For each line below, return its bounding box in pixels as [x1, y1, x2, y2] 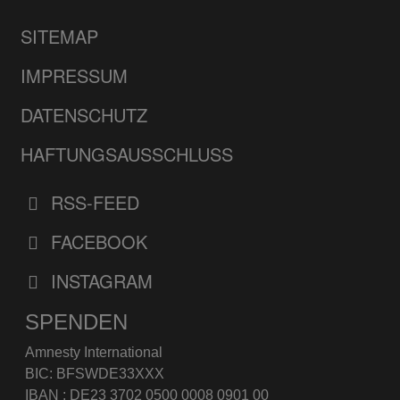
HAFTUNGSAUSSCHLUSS [21, 141, 234, 167]
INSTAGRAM [46, 268, 154, 294]
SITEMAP [21, 23, 99, 49]
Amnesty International [25, 345, 163, 360]
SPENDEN [25, 310, 129, 334]
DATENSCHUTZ [21, 102, 148, 128]
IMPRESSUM [21, 62, 129, 88]
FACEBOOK [46, 229, 148, 254]
